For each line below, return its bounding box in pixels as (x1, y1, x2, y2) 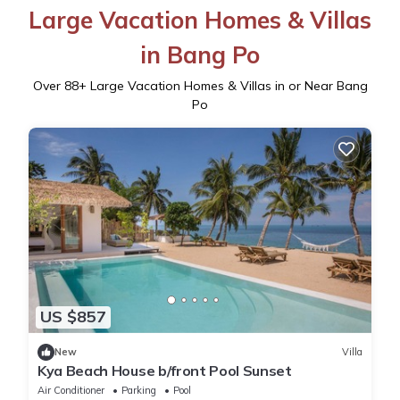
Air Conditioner (37, 383, 104, 396)
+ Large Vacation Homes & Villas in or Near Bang (78, 77, 368, 94)
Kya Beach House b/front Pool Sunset (37, 361, 292, 379)
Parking (121, 383, 156, 396)
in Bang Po (140, 39, 260, 70)
